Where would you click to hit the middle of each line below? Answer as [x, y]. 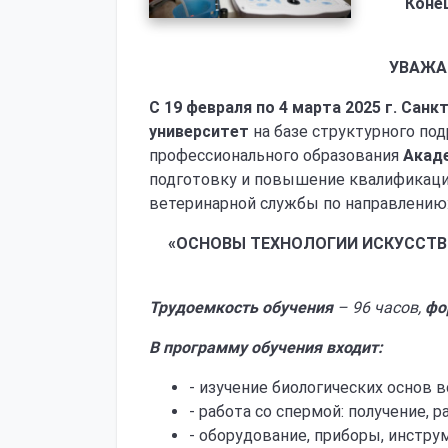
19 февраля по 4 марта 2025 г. [280, 107]
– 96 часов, [379, 307]
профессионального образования [276, 155]
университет [199, 131]
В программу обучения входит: [266, 347]
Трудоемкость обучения [241, 307]
